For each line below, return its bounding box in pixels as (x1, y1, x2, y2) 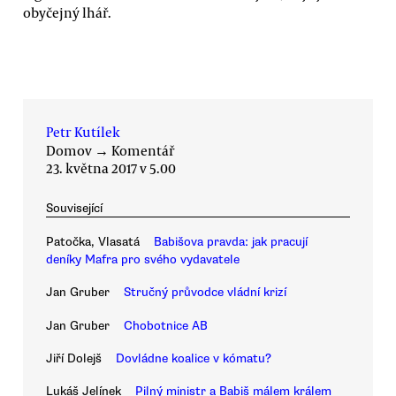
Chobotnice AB (124, 317, 208, 333)
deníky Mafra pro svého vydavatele (46, 252, 240, 268)
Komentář (111, 141, 175, 159)
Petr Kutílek (46, 122, 120, 141)
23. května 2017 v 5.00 (46, 158, 176, 177)
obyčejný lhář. (23, 4, 111, 22)
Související (46, 200, 103, 216)
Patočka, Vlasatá (46, 234, 140, 250)
